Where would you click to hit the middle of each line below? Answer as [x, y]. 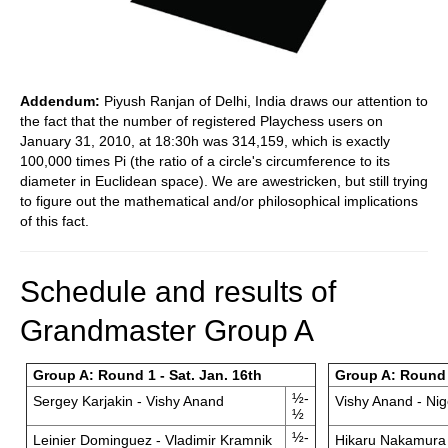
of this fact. [54, 221]
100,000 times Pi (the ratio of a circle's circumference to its [205, 161]
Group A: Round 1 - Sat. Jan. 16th [147, 375]
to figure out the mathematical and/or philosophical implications [219, 201]
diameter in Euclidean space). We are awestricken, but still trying [224, 181]
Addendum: [60, 101]
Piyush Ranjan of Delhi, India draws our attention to [264, 101]
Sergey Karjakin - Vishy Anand [128, 401]
